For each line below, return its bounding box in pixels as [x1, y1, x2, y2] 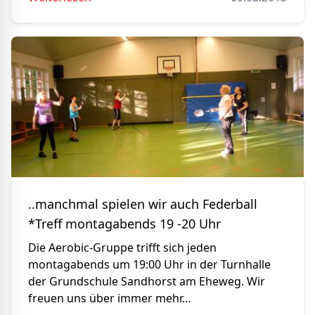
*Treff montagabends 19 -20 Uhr [28, 215, 221, 232]
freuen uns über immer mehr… [28, 290, 191, 306]
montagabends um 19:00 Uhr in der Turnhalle [28, 257, 271, 272]
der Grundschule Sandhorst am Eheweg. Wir [28, 274, 265, 289]
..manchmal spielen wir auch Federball [28, 195, 257, 212]
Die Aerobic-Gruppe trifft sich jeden [28, 240, 217, 255]
